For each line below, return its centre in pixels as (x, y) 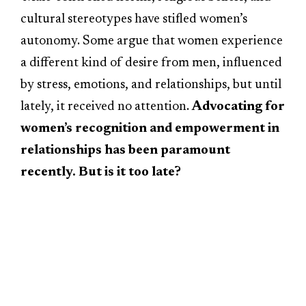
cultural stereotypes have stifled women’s (134, 19)
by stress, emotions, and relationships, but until (151, 85)
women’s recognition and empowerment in (150, 128)
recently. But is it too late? (101, 172)
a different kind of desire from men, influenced (151, 63)
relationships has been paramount (125, 150)
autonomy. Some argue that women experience (152, 41)
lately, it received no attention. (106, 107)
